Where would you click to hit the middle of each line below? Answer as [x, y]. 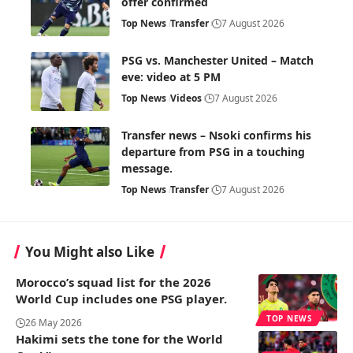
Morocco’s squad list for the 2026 [113, 282]
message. [147, 169]
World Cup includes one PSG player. [121, 299]
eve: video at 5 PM [171, 77]
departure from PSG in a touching [213, 152]
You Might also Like [90, 252]
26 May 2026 [54, 323]
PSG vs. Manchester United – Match [217, 61]
